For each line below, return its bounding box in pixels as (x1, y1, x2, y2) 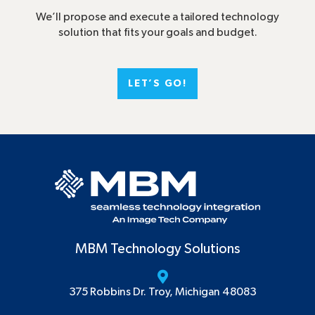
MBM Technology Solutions (75, 241, 240, 256)
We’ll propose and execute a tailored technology (36, 11, 279, 23)
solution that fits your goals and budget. (58, 27, 257, 39)
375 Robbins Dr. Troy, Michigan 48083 (68, 285, 257, 297)
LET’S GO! (128, 79, 187, 89)
